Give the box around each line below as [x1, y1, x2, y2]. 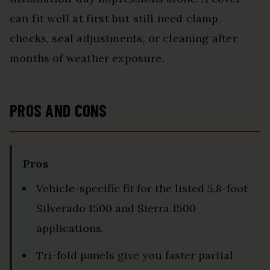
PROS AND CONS [10, 100, 107, 121]
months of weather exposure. [10, 51, 165, 66]
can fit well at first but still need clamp [10, 11, 219, 26]
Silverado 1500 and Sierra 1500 [36, 201, 196, 216]
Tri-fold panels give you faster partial [36, 248, 233, 263]
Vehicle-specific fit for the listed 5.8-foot [36, 181, 248, 196]
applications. [36, 221, 104, 236]
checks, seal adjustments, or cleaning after [10, 31, 237, 46]
